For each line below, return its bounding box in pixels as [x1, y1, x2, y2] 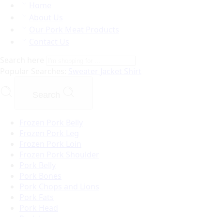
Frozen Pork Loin [19, 139, 81, 149]
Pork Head [19, 202, 58, 213]
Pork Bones [19, 170, 62, 181]
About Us [29, 12, 63, 23]
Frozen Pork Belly [19, 117, 83, 128]
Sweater [68, 66, 100, 77]
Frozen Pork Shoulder [19, 149, 99, 160]
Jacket [100, 66, 124, 77]
